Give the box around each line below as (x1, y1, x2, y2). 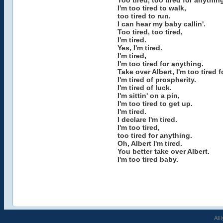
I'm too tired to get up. (117, 100, 193, 108)
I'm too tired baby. (117, 155, 178, 163)
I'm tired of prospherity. (117, 76, 196, 84)
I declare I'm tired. (117, 115, 177, 123)
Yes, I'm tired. (117, 44, 162, 52)
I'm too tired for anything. (117, 60, 204, 68)
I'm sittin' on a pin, (117, 92, 180, 100)
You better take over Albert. (117, 147, 210, 155)
